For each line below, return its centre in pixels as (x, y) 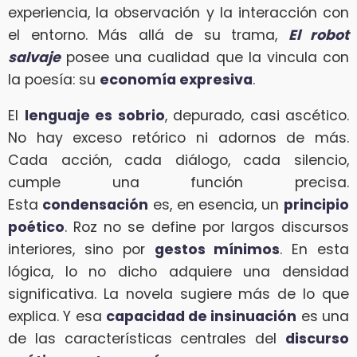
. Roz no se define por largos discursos (207, 228)
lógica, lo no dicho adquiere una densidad (178, 272)
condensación (93, 205)
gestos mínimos (217, 250)
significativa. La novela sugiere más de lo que (178, 294)
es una (323, 317)
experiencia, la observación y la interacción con (178, 12)
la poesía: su (54, 79)
